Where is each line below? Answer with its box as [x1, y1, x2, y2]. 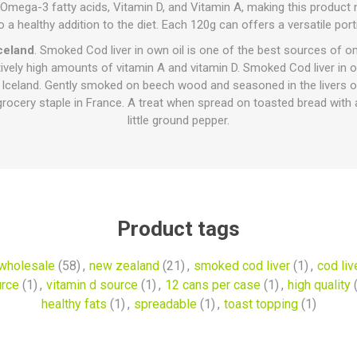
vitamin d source [46, 277, 138, 292]
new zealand [88, 258, 159, 273]
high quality [288, 277, 351, 292]
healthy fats [41, 296, 107, 312]
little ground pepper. [127, 113, 229, 127]
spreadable [133, 296, 197, 312]
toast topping [223, 296, 298, 312]
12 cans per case [165, 277, 261, 292]
